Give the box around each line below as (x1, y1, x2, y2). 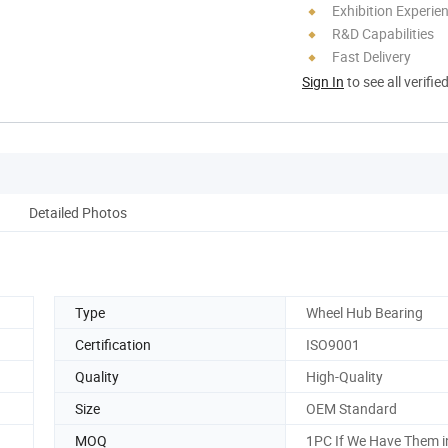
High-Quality (306, 366, 383, 386)
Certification (75, 334, 151, 354)
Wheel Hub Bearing (306, 302, 423, 322)
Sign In (302, 71, 344, 91)
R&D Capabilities (332, 23, 434, 43)
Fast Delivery (332, 46, 411, 66)
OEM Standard (306, 398, 397, 418)
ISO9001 (306, 334, 360, 354)
